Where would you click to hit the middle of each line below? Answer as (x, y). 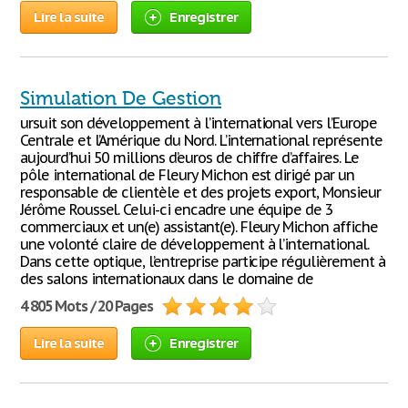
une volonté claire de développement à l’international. (194, 244)
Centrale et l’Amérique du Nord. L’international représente (201, 140)
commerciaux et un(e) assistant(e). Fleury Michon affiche (199, 227)
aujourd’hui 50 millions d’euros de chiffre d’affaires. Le (189, 158)
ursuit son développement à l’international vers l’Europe (199, 123)
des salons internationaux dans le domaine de (167, 279)
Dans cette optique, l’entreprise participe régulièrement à (203, 261)
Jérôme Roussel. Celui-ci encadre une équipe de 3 (177, 209)
